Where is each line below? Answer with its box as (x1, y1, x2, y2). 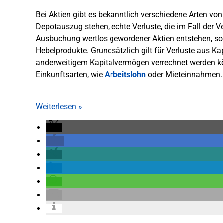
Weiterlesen (36, 102, 78, 111)
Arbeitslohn (105, 70, 146, 79)
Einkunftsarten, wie (36, 70, 105, 79)
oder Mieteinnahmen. (146, 70, 222, 79)
